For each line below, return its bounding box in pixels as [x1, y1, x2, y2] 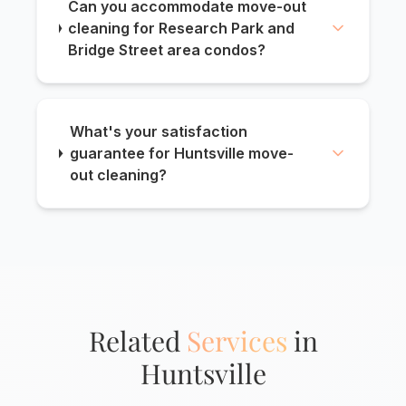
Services [186, 323, 287, 360]
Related [88, 323, 187, 360]
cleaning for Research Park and [68, 19, 295, 38]
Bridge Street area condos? [68, 41, 266, 60]
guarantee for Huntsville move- [69, 144, 294, 163]
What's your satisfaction [69, 122, 247, 141]
